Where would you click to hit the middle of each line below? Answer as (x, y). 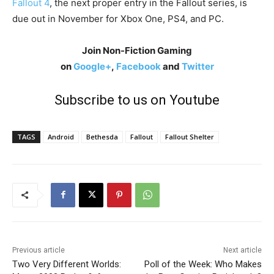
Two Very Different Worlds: (67, 264)
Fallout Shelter (190, 136)
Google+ (92, 66)
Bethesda (102, 136)
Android (61, 136)
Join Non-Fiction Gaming (137, 50)
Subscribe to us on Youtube (137, 100)
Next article (242, 250)
